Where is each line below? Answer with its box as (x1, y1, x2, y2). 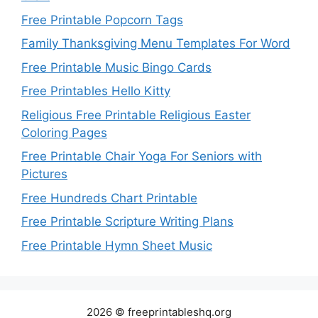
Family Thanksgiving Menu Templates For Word (21, 36, 290, 51)
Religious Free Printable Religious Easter (21, 107, 251, 122)
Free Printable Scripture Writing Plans (21, 214, 234, 229)
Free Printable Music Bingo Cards (21, 60, 212, 75)
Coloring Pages (21, 125, 107, 140)
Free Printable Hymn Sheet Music (21, 238, 212, 253)
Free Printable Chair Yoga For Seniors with (21, 149, 262, 164)
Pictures (21, 167, 67, 182)
